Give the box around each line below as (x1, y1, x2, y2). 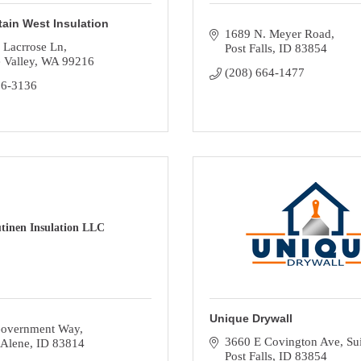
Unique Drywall (210, 312, 293, 325)
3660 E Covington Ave (224, 335, 340, 348)
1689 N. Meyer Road (224, 27, 331, 40)
